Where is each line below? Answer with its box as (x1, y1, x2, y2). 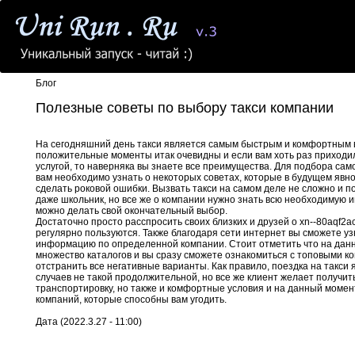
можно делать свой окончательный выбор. (36, 205, 227, 216)
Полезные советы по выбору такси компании (36, 100, 334, 116)
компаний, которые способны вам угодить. (36, 294, 227, 305)
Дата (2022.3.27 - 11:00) (36, 316, 142, 327)
